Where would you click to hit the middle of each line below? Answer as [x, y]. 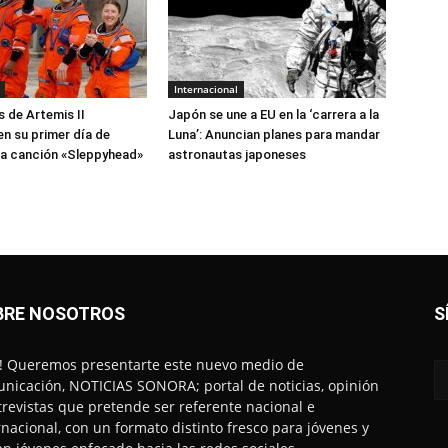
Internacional [206, 89]
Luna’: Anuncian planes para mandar [274, 135]
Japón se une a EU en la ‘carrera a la [273, 115]
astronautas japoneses [237, 155]
